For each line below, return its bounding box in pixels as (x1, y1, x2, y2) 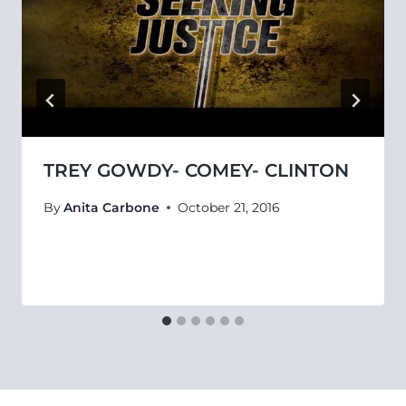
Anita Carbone (63, 199, 160, 217)
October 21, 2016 (178, 199, 281, 217)
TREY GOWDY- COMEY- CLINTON (43, 159, 349, 181)
